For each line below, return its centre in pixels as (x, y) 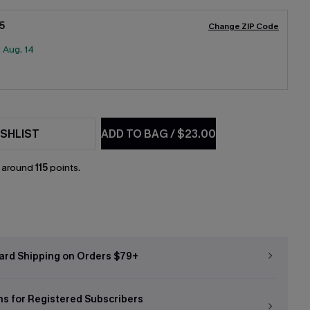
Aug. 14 (18, 49)
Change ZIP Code (244, 26)
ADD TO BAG (136, 134)
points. (64, 168)
